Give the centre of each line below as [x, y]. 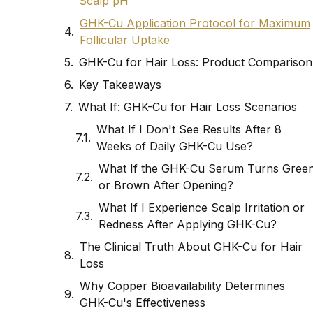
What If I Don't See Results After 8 [189, 130]
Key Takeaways [120, 85]
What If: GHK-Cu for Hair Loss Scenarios [188, 107]
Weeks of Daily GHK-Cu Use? [175, 146]
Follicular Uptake [125, 40]
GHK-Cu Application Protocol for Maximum [195, 23]
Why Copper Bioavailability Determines [182, 286]
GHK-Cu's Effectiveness [143, 303]
